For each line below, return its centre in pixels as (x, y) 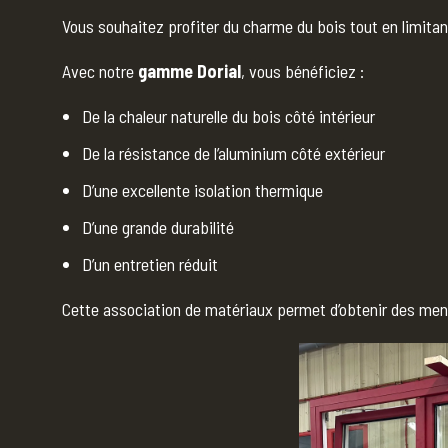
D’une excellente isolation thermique (202, 189)
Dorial (218, 70)
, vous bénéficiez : (302, 70)
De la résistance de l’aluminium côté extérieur (233, 152)
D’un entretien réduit (149, 263)
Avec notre (99, 70)
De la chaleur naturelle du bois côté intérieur (228, 115)
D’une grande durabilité (157, 226)
